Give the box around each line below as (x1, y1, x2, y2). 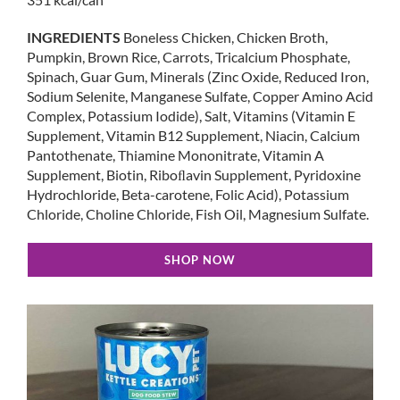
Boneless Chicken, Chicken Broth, (121, 29, 328, 46)
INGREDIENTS (27, 29, 121, 46)
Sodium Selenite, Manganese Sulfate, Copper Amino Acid (27, 87, 373, 105)
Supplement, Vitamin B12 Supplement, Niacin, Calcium (27, 127, 360, 145)
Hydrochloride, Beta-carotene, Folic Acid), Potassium (27, 186, 349, 204)
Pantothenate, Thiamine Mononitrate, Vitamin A (27, 146, 324, 164)
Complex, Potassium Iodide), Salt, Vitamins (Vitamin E (27, 107, 355, 125)
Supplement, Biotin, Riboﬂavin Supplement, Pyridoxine (27, 166, 361, 184)
